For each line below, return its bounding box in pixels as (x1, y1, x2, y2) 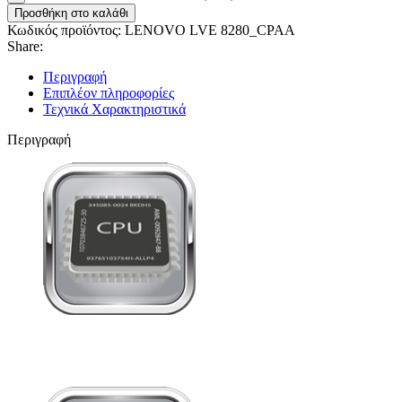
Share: (7, 38, 43, 54)
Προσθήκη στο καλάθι (14, 5, 128, 20)
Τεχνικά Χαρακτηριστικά (43, 100, 186, 117)
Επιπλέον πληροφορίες (43, 84, 174, 100)
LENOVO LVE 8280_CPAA (125, 22, 295, 38)
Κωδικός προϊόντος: (7, 22, 125, 38)
